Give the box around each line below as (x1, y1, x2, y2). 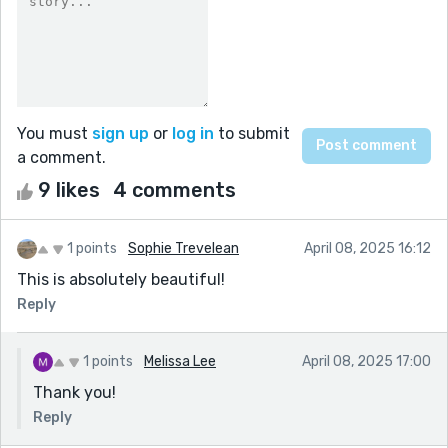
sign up (92, 123, 149, 143)
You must (17, 123, 92, 143)
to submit (214, 123, 290, 143)
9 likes (33, 177, 105, 202)
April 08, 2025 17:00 (302, 352, 431, 370)
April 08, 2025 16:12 (304, 239, 431, 257)
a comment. (17, 147, 106, 167)
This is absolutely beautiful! (17, 269, 225, 289)
